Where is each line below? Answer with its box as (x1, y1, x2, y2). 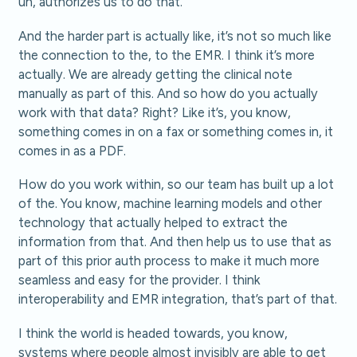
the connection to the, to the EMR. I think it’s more (18, 46, 316, 63)
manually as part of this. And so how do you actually (18, 84, 319, 101)
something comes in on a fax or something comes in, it (18, 123, 334, 139)
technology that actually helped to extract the (18, 214, 288, 231)
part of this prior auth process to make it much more (18, 253, 320, 269)
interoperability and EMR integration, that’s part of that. (18, 291, 338, 308)
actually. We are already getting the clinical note (18, 65, 293, 82)
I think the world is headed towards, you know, (18, 325, 288, 342)
